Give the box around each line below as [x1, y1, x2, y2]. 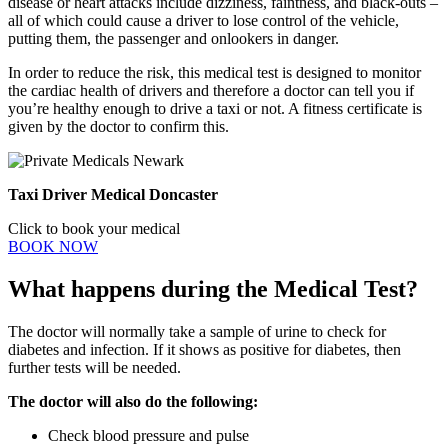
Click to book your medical [8, 220, 180, 238]
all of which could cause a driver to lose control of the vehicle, [8, 12, 399, 30]
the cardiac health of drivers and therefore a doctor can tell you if [8, 82, 414, 100]
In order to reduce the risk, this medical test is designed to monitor [8, 64, 421, 82]
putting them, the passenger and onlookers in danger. [8, 30, 343, 48]
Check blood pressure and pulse [48, 426, 249, 444]
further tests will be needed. [8, 358, 181, 376]
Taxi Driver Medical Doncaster [8, 186, 218, 204]
